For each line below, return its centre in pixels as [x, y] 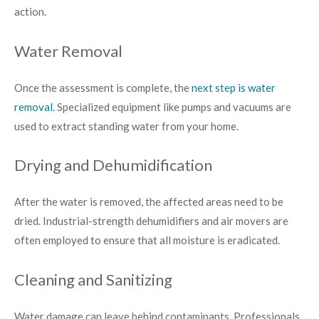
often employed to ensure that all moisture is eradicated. [147, 240]
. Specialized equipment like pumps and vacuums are [172, 106]
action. [30, 12]
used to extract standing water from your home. [126, 126]
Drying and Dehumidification [113, 165]
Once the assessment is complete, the [103, 87]
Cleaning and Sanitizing [93, 279]
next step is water [234, 87]
